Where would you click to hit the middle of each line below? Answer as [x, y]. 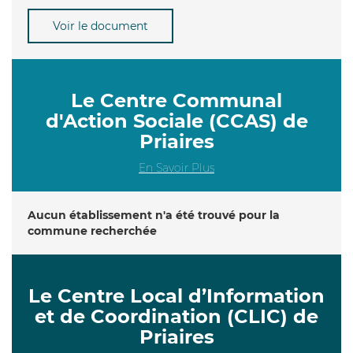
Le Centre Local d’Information [176, 295]
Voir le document [100, 26]
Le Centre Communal [176, 100]
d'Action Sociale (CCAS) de [176, 121]
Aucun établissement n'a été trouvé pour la [154, 215]
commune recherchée [92, 230]
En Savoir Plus [176, 167]
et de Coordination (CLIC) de [176, 316]
